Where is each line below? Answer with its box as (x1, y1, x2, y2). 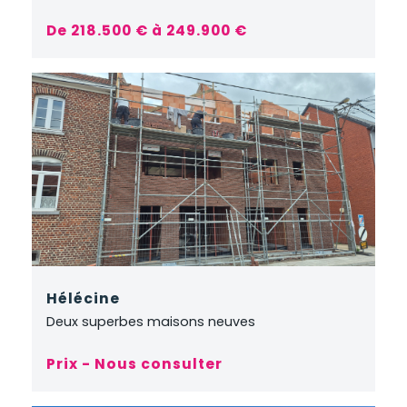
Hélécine (46, 288, 120, 308)
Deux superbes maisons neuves (46, 312, 255, 331)
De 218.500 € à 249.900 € (46, 20, 247, 40)
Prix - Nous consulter (46, 353, 223, 373)
